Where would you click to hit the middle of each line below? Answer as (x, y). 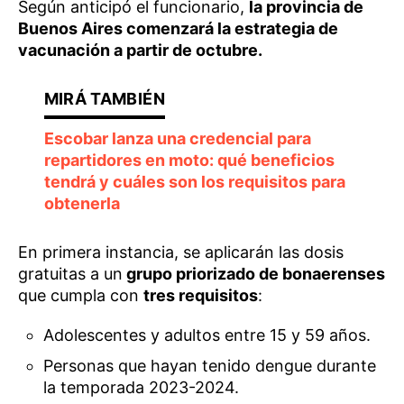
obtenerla (82, 203)
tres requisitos (201, 295)
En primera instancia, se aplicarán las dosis (181, 252)
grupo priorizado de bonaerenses (254, 274)
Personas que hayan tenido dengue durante (210, 366)
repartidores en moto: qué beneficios (189, 160)
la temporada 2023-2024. (142, 387)
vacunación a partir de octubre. (140, 50)
